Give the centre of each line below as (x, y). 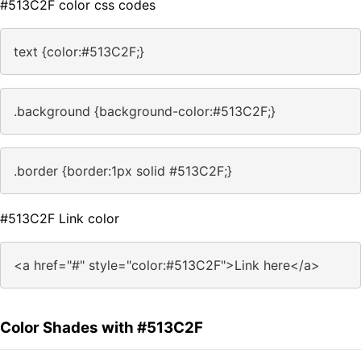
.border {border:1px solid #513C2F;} (123, 171)
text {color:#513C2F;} (79, 52)
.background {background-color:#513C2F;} (145, 112)
